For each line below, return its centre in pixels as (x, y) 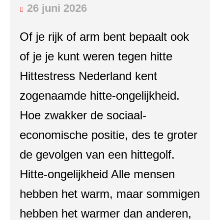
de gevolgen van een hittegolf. (97, 154)
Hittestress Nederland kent (88, 76)
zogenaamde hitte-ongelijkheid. (100, 96)
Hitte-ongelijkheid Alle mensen (97, 174)
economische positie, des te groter (109, 135)
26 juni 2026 (57, 8)
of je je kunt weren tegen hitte (96, 56)
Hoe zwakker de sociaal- (83, 115)
